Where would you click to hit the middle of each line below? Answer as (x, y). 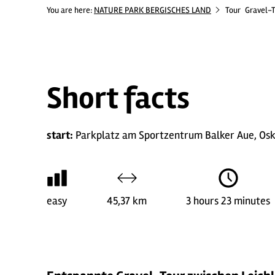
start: (60, 135)
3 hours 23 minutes (228, 201)
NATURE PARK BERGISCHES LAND (153, 10)
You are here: (70, 10)
